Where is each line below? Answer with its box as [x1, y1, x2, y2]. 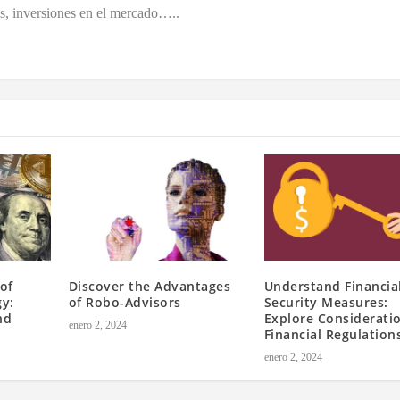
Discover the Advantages [68, 278, 231, 296]
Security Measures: [263, 294, 388, 312]
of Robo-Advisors [68, 294, 181, 312]
